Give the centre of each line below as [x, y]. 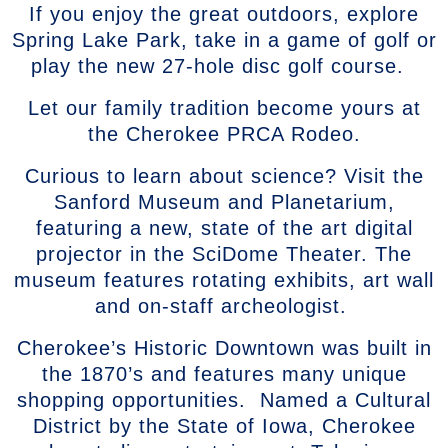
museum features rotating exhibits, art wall [224, 279]
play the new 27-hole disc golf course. [224, 65]
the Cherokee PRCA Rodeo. [224, 133]
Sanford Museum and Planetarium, [224, 201]
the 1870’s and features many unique [224, 373]
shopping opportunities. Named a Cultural [224, 399]
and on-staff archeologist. [224, 305]
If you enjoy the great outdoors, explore [224, 13]
